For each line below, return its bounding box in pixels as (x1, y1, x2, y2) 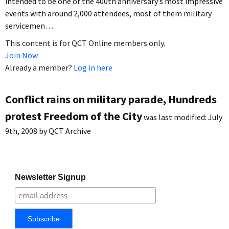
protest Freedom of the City (5, 108, 142, 123)
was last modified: (142, 111, 208, 122)
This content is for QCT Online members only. (5, 37, 165, 48)
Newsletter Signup (15, 172, 86, 181)
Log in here (74, 62, 112, 73)
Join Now (5, 50, 38, 60)
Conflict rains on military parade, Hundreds (5, 91, 217, 106)
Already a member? (5, 62, 74, 73)
